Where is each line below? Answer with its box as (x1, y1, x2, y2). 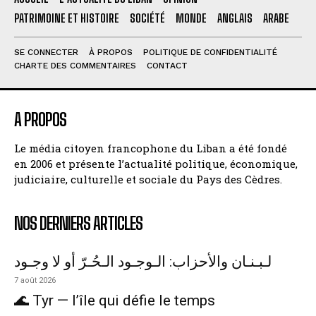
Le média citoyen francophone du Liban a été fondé (14, 140, 287, 155)
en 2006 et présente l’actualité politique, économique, (14, 156, 298, 171)
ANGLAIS (217, 11, 253, 25)
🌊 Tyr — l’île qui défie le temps (14, 291, 215, 309)
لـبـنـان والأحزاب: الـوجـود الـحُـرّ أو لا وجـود (14, 253, 272, 270)
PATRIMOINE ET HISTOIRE (14, 11, 119, 25)
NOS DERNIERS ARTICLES (14, 212, 142, 233)
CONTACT (147, 60, 188, 71)
